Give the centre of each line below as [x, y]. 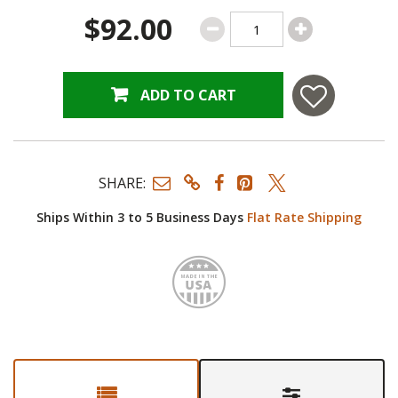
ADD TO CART [188, 96]
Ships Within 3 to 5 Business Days [142, 218]
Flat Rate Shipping [304, 218]
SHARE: [122, 183]
